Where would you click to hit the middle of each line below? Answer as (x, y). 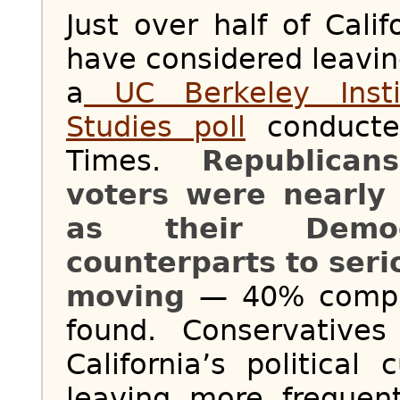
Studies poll (156, 127)
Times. (134, 161)
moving (125, 297)
